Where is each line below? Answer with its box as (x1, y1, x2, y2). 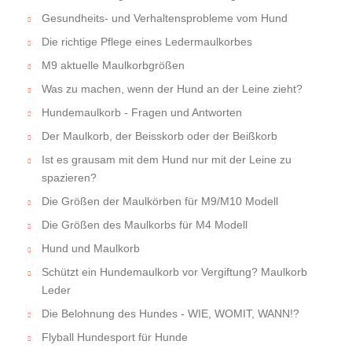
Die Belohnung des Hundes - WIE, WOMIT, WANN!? (42, 307, 299, 321)
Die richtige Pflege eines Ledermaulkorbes (42, 35, 252, 49)
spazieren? (42, 171, 97, 185)
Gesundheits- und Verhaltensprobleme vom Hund (42, 12, 288, 25)
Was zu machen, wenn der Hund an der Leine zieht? (42, 82, 302, 96)
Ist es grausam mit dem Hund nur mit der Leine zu (42, 153, 291, 167)
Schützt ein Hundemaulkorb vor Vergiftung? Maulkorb (42, 266, 307, 279)
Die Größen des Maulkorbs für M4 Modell (42, 218, 247, 232)
